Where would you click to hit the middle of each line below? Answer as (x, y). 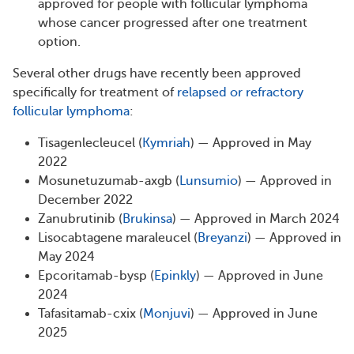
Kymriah (166, 143)
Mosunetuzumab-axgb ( (109, 181)
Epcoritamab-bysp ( (96, 276)
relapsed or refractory (240, 93)
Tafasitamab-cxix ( (90, 314)
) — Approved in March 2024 (256, 219)
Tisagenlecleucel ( (90, 143)
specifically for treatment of (95, 93)
